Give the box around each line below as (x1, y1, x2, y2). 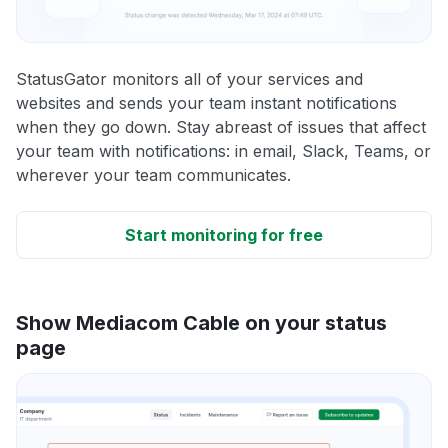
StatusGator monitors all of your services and (16, 68, 363, 89)
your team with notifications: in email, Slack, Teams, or (16, 140, 431, 161)
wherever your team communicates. (16, 164, 291, 185)
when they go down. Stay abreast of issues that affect (16, 116, 426, 137)
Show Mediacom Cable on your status (16, 310, 387, 335)
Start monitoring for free (125, 224, 323, 245)
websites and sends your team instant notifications (16, 92, 397, 113)
